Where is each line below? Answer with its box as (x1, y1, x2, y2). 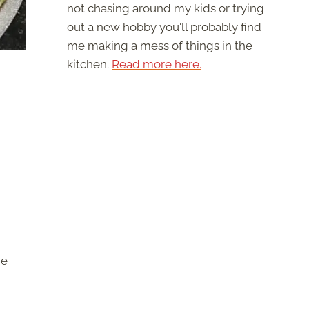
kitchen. (67, 57, 112, 72)
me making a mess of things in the (67, 39, 252, 53)
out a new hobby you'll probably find (67, 20, 261, 34)
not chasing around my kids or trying (67, 1, 264, 16)
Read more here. (112, 57, 201, 72)
